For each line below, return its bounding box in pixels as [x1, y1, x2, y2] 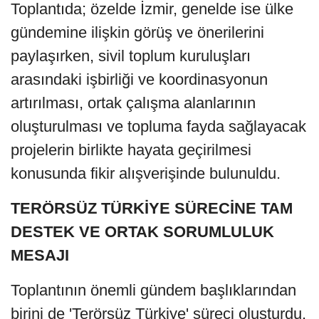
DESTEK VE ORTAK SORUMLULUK [11, 223, 274, 241]
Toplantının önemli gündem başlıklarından [11, 281, 296, 300]
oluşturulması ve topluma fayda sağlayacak [11, 117, 306, 136]
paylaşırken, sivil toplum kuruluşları [11, 47, 251, 66]
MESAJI [11, 246, 69, 265]
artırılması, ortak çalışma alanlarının [11, 94, 256, 113]
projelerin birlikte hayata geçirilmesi [11, 141, 251, 159]
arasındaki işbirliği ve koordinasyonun [11, 70, 268, 89]
